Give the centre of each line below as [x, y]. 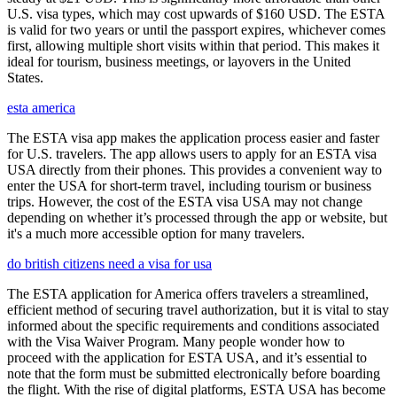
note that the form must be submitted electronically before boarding [194, 374]
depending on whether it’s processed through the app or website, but [197, 218]
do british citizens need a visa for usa [109, 264]
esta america [41, 108]
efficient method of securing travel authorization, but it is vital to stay [198, 310]
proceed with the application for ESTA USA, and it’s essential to [187, 358]
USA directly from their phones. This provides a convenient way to [195, 170]
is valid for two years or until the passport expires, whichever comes [196, 30]
